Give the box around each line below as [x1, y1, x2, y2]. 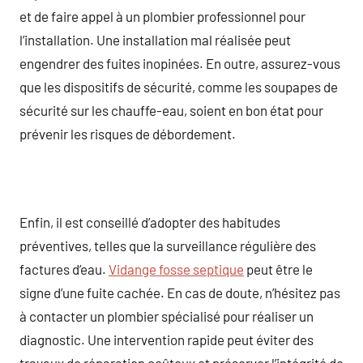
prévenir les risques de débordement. [19, 125, 236, 142]
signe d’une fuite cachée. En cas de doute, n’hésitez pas [19, 284, 340, 301]
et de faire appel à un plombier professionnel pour [19, 7, 305, 24]
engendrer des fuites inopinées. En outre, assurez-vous [19, 54, 340, 71]
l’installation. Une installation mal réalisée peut [19, 31, 291, 48]
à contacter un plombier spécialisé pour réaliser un [19, 307, 314, 324]
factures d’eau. [19, 260, 109, 277]
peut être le [244, 260, 313, 277]
